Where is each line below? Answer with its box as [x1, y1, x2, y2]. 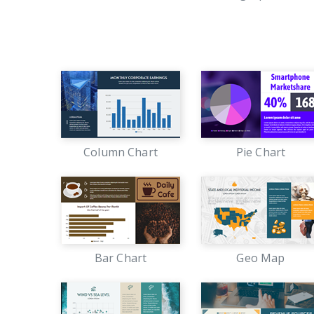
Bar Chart [94, 250, 147, 266]
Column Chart [83, 144, 158, 160]
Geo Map [236, 250, 285, 266]
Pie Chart [235, 144, 286, 160]
